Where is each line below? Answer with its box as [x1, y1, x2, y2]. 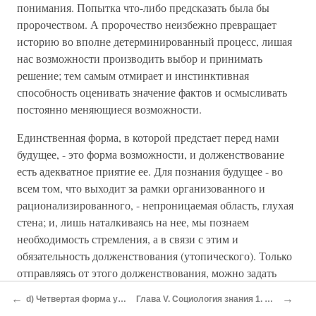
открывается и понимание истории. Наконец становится [17, 299, 290, 314]
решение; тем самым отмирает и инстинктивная [17, 68, 249, 83]
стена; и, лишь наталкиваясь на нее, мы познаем [17, 214, 249, 229]
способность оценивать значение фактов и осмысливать [17, 85, 287, 99]
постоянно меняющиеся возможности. [17, 102, 202, 116]
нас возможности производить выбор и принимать [17, 51, 262, 66]
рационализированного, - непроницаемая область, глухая [17, 197, 293, 212]
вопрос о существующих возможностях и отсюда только [17, 282, 287, 297]
